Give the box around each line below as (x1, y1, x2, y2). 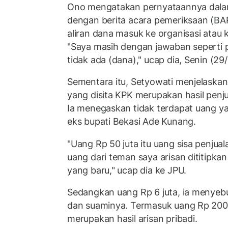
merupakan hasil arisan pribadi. (67, 213, 197, 224)
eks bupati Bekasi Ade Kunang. (67, 116, 196, 127)
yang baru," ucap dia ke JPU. (67, 164, 187, 176)
